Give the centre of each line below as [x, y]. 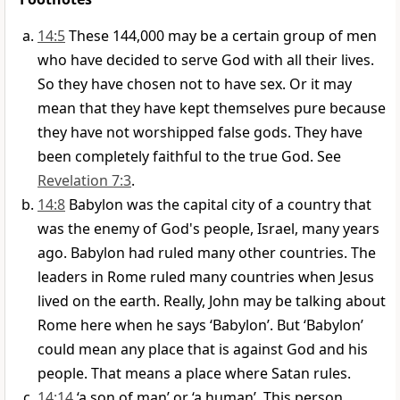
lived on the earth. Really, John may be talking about [212, 301]
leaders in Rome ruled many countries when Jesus [206, 277]
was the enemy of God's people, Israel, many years [208, 229]
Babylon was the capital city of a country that [220, 205]
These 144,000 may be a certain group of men [223, 36]
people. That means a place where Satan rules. [194, 374]
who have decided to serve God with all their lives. [206, 60]
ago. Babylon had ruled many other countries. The [207, 253]
